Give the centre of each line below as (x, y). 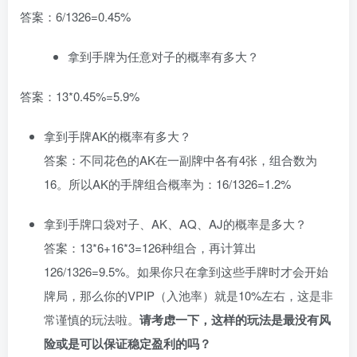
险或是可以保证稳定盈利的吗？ (127, 344)
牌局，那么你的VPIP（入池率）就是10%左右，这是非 (188, 296)
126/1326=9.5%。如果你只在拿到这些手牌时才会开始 (186, 272)
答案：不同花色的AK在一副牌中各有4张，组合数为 (180, 160)
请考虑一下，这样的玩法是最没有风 (235, 320)
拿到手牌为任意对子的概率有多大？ (163, 57)
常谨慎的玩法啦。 (92, 320)
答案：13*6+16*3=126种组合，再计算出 (150, 248)
